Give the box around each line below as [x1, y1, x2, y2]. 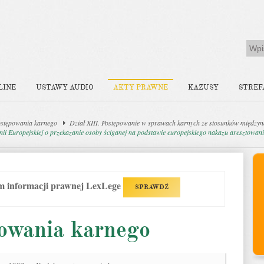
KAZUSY [188, 83, 219, 92]
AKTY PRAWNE [113, 83, 168, 92]
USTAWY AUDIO [36, 83, 93, 92]
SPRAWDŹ [135, 183, 169, 191]
